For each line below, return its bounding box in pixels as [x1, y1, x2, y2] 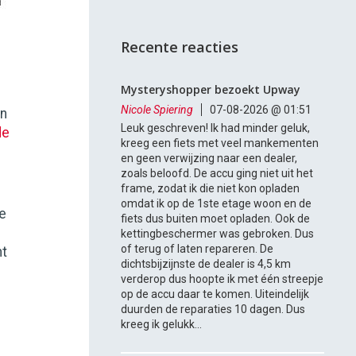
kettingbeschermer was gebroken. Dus [121, 227, 315, 241]
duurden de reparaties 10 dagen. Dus [121, 303, 306, 316]
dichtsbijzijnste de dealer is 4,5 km [121, 257, 292, 271]
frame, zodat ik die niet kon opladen [121, 182, 300, 195]
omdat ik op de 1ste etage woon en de [121, 197, 312, 211]
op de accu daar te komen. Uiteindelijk [121, 288, 310, 301]
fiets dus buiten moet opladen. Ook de [121, 212, 311, 226]
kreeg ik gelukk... [121, 318, 203, 331]
